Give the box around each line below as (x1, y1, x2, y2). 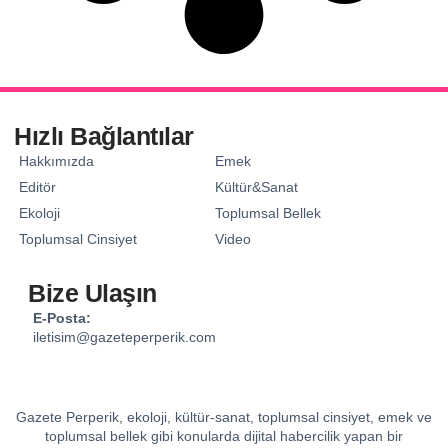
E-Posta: (33, 310, 91, 327)
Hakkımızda (19, 153, 94, 170)
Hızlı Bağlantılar (14, 122, 194, 151)
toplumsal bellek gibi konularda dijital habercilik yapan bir (45, 428, 403, 445)
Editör (19, 179, 56, 196)
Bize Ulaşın (28, 279, 157, 308)
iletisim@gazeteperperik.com (33, 329, 216, 346)
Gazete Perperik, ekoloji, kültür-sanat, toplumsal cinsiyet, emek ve (16, 409, 432, 426)
